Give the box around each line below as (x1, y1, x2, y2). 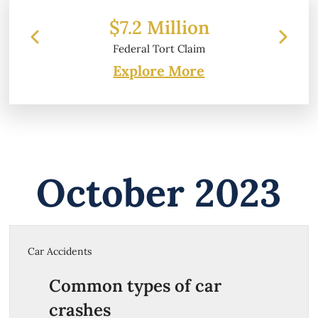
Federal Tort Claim (113, 41, 206, 55)
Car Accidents (28, 244, 92, 258)
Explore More (113, 61, 205, 79)
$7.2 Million (109, 15, 209, 39)
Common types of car (49, 274, 222, 297)
